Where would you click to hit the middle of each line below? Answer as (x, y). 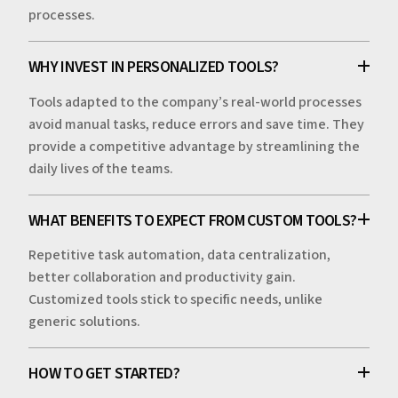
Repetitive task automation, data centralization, (179, 255)
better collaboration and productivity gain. (162, 277)
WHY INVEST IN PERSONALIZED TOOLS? (154, 68)
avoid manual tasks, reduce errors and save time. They (196, 124)
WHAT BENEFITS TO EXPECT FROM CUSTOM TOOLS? (193, 220)
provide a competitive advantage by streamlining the (194, 146)
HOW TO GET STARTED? (104, 373)
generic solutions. (84, 321)
